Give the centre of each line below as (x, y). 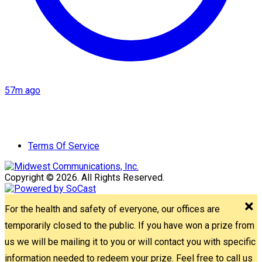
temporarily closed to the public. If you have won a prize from (130, 225)
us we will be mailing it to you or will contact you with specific (130, 242)
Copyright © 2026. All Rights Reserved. (85, 177)
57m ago (23, 90)
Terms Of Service (64, 146)
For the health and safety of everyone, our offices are (112, 209)
